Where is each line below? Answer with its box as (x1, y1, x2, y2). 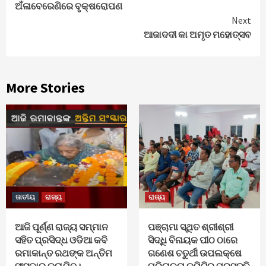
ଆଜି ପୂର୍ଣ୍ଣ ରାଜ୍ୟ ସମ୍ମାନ (15, 220, 108, 233)
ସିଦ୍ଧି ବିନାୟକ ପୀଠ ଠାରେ (148, 233, 237, 246)
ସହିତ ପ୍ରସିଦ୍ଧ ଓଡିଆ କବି (15, 233, 107, 246)
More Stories (6, 78, 85, 97)
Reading (14, 1, 79, 24)
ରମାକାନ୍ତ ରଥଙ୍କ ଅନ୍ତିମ (15, 246, 112, 259)
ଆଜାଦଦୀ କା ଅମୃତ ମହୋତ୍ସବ (144, 28, 251, 40)
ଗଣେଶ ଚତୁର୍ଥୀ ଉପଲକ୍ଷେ (148, 246, 242, 259)
